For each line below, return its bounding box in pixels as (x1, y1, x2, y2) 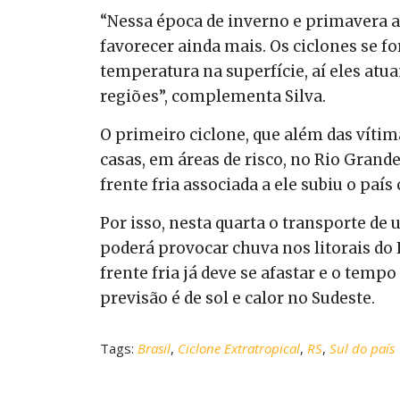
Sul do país (329, 338, 395, 357)
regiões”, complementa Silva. (100, 86, 326, 106)
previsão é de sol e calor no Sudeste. (100, 287, 375, 308)
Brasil (137, 338, 171, 357)
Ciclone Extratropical (178, 338, 300, 357)
